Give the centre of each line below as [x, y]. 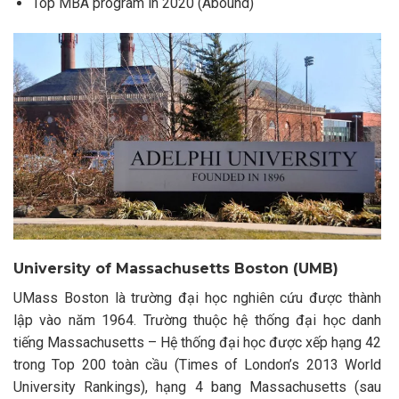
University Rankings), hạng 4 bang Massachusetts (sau [197, 387]
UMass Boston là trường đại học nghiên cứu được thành [197, 298]
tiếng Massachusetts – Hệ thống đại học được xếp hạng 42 [197, 343]
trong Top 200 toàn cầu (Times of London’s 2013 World [197, 365]
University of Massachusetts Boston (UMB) [176, 269]
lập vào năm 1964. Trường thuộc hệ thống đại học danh [197, 321]
